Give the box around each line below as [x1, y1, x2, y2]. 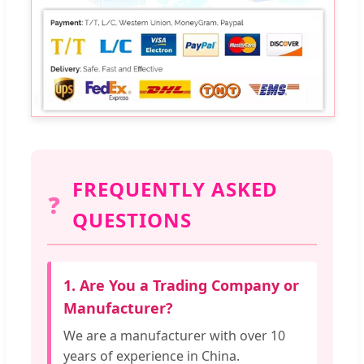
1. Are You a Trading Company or [63, 275, 299, 296]
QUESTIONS [72, 206, 192, 234]
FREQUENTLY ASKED [72, 175, 278, 203]
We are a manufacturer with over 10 [63, 327, 285, 345]
